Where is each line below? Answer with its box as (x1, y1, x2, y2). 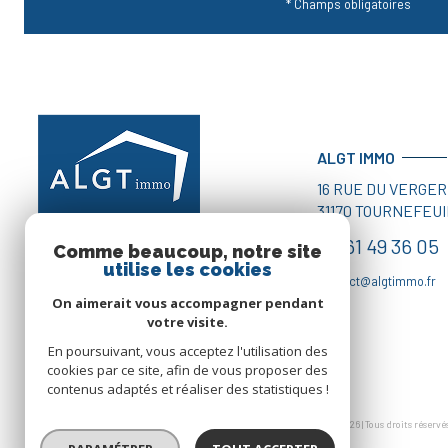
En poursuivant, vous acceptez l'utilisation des (47, 342, 328, 360)
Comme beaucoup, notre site (53, 241, 322, 262)
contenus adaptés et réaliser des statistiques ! (46, 380, 329, 398)
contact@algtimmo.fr (316, 273, 436, 290)
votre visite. (147, 313, 228, 331)
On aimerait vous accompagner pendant (51, 294, 324, 312)
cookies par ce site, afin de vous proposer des (47, 361, 328, 379)
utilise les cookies (103, 259, 272, 280)
